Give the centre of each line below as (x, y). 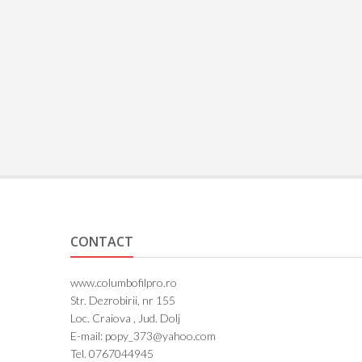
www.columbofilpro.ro (124, 283)
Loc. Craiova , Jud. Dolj (126, 318)
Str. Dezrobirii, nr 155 (123, 301)
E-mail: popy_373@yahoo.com (143, 336)
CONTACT (102, 242)
